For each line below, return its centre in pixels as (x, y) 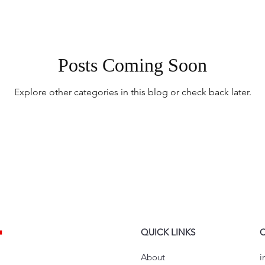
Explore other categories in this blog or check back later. (132, 92)
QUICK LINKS (168, 232)
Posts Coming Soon (132, 65)
